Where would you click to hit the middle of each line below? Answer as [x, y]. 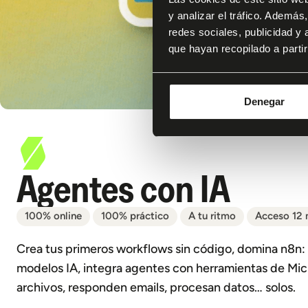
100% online [53, 216]
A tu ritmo [212, 216]
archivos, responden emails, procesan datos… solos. [156, 287]
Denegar [264, 102]
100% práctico [135, 216]
